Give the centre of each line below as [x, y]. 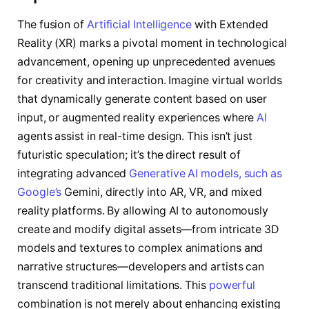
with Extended [230, 24]
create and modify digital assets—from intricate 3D [148, 229]
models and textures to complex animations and [140, 248]
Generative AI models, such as [206, 173]
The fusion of [52, 24]
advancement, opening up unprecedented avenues [147, 61]
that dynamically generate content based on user [142, 99]
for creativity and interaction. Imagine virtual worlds [150, 80]
